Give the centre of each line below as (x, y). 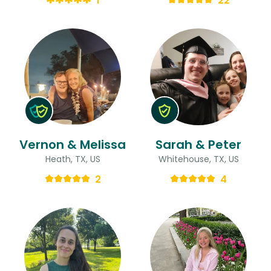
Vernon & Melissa (73, 144)
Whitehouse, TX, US (198, 159)
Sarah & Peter (198, 144)
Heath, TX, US (73, 159)
